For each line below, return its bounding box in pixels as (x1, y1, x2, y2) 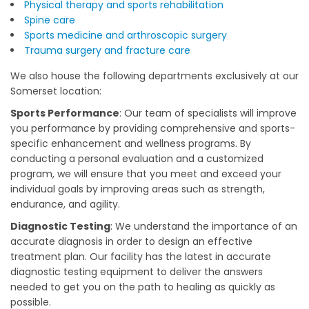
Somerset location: (10, 84, 101, 98)
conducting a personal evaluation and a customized (10, 152, 263, 166)
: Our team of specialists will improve (119, 106, 297, 120)
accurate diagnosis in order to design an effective (10, 235, 252, 248)
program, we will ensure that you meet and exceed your (10, 167, 281, 181)
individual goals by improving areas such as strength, (10, 182, 265, 196)
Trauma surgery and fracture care (24, 43, 191, 57)
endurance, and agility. (10, 197, 120, 211)
